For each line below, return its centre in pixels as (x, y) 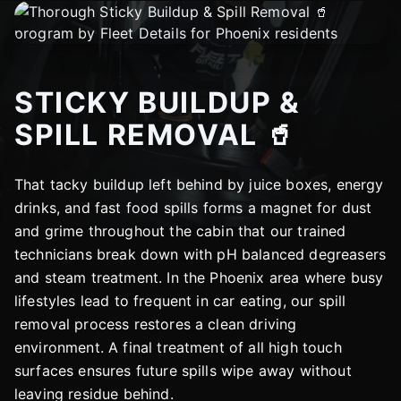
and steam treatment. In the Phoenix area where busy (199, 277)
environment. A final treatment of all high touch (178, 347)
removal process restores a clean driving (156, 324)
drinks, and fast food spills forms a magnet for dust (193, 208)
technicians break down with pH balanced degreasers (200, 254)
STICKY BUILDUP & (158, 102)
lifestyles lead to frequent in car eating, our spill (180, 301)
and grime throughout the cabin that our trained (180, 231)
